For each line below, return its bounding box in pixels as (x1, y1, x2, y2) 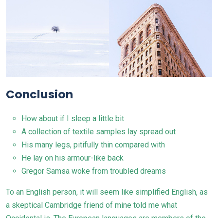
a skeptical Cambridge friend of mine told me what (6, 200, 177, 210)
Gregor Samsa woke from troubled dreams (21, 166, 166, 176)
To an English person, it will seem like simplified (6, 187, 171, 197)
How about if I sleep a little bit (21, 113, 124, 123)
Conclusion (6, 86, 73, 102)
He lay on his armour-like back (21, 153, 124, 163)
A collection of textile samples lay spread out (21, 127, 176, 136)
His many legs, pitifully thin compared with (21, 140, 165, 149)
